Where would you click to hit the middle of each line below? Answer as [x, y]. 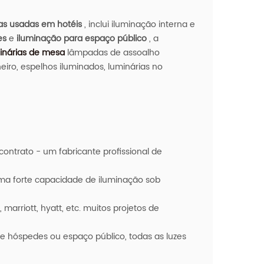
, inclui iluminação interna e [138, 24]
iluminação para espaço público [80, 38]
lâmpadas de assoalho [112, 52]
